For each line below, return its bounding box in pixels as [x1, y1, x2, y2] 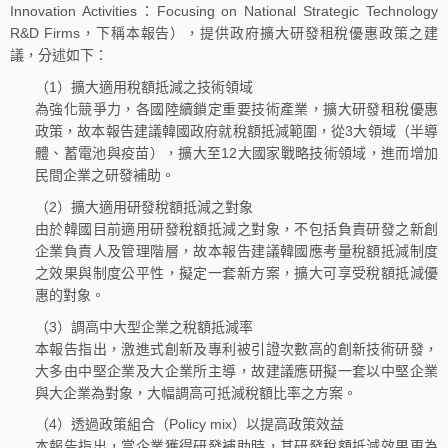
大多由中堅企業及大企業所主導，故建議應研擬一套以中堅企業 [35, 362, 438, 379]
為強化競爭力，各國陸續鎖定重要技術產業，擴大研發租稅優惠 [35, 100, 438, 117]
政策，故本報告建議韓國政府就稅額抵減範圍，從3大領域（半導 [35, 122, 438, 139]
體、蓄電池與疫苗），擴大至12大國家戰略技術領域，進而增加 [35, 144, 438, 161]
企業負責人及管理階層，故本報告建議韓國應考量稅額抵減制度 [35, 242, 438, 259]
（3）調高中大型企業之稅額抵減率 [35, 318, 253, 335]
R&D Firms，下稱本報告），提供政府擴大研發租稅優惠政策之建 [10, 25, 438, 42]
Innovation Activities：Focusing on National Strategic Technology [10, 3, 438, 20]
